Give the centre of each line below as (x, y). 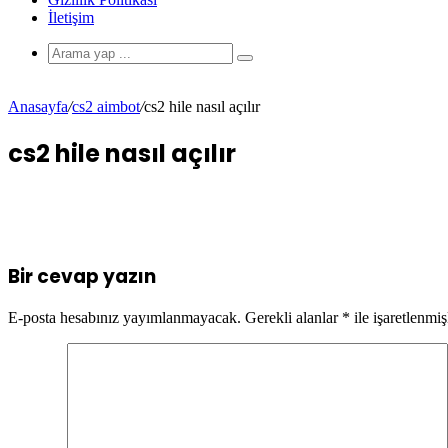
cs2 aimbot (106, 106)
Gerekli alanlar (293, 318)
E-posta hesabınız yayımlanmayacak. (124, 318)
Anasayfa (38, 106)
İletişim (71, 17)
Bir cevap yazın (82, 276)
